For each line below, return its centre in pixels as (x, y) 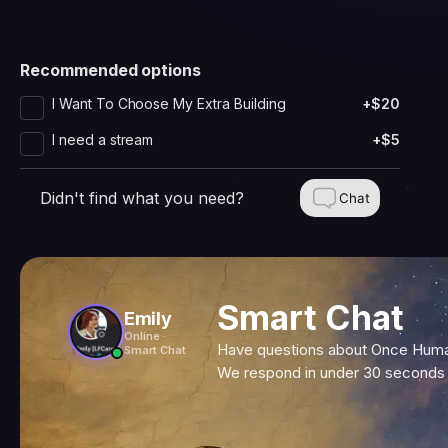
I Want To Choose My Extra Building (169, 103)
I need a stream (103, 139)
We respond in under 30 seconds (331, 372)
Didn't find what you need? (142, 198)
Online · (145, 335)
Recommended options (111, 70)
